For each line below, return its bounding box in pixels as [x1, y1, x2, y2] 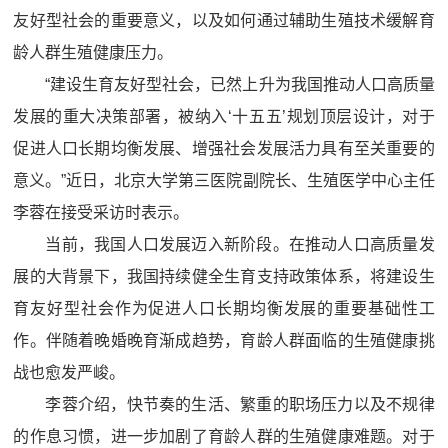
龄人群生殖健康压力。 [13, 44, 174, 61]
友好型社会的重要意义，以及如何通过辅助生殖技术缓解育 [13, 12, 435, 29]
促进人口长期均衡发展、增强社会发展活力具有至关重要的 [13, 140, 435, 157]
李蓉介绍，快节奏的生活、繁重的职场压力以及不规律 [45, 396, 435, 413]
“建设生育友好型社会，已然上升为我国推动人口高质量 [45, 76, 435, 93]
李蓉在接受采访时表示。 [13, 204, 190, 221]
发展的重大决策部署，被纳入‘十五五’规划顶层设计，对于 [13, 108, 435, 125]
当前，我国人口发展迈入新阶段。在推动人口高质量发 [45, 236, 435, 253]
